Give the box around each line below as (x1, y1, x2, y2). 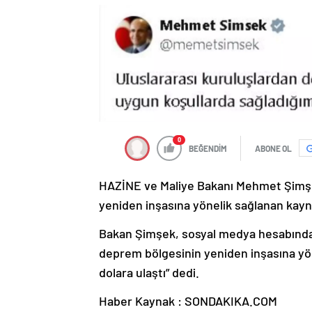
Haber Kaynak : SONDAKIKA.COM (99, 292, 277, 309)
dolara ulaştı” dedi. (99, 264, 199, 280)
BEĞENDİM (189, 143, 227, 153)
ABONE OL (255, 143, 292, 153)
